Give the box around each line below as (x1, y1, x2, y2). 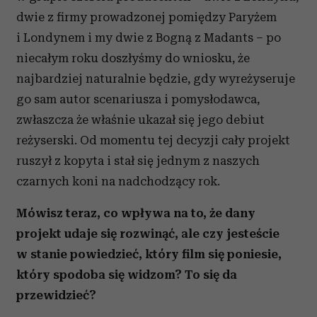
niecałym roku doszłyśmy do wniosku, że (16, 51, 250, 65)
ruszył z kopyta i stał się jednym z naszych (16, 154, 260, 168)
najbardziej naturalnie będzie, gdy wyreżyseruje (16, 71, 295, 86)
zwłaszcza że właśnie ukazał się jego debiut (16, 113, 265, 127)
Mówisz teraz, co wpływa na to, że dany (16, 206, 255, 220)
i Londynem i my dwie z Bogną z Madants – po (16, 30, 281, 45)
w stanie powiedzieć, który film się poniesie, (16, 247, 282, 261)
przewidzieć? (16, 288, 96, 302)
